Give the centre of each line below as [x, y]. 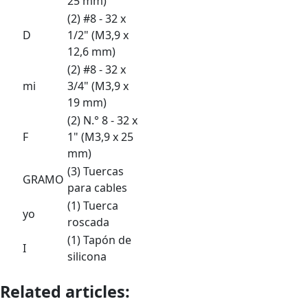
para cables [97, 187]
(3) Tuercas [96, 171]
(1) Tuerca [93, 205]
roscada [88, 222]
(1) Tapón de [99, 240]
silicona [87, 256]
